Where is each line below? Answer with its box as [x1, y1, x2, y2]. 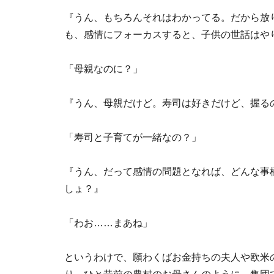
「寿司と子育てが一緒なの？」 [64, 132, 201, 143]
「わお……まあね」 [64, 218, 152, 228]
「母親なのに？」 [64, 64, 143, 74]
